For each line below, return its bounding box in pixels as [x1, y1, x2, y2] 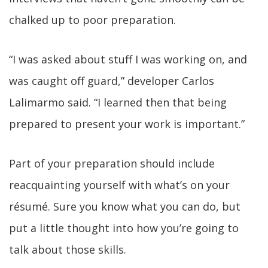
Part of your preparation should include [9, 156, 215, 170]
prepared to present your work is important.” [9, 117, 245, 131]
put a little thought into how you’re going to [9, 221, 239, 235]
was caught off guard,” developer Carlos [9, 74, 214, 88]
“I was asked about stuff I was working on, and [9, 52, 247, 66]
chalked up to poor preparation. [9, 13, 176, 27]
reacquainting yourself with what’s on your [9, 178, 230, 192]
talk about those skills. [9, 242, 126, 257]
